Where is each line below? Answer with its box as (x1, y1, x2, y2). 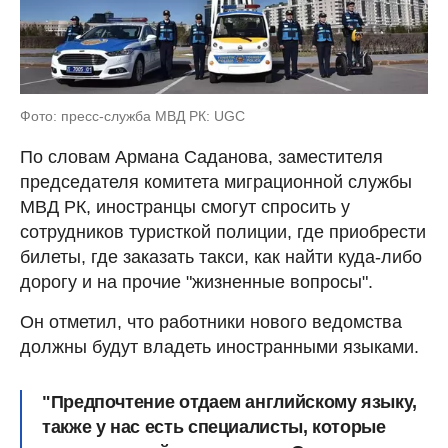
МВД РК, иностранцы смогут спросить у (20, 196, 350, 217)
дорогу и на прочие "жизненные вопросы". (20, 271, 373, 292)
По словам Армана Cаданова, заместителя (20, 146, 383, 167)
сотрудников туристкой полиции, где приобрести (20, 221, 426, 242)
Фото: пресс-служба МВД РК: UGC (20, 107, 245, 124)
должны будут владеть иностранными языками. (20, 336, 419, 357)
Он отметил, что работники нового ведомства (20, 311, 402, 332)
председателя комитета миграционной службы (20, 171, 412, 192)
